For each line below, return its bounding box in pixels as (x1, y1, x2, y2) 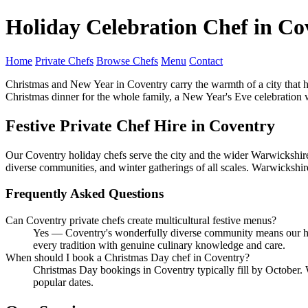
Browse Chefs (96, 54, 158, 67)
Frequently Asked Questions (5, 186, 164, 201)
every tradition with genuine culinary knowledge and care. (33, 239, 285, 252)
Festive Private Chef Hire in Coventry (5, 116, 275, 135)
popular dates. (33, 276, 93, 289)
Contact (189, 54, 223, 67)
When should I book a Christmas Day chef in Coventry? (5, 252, 250, 264)
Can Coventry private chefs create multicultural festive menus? (5, 214, 276, 227)
